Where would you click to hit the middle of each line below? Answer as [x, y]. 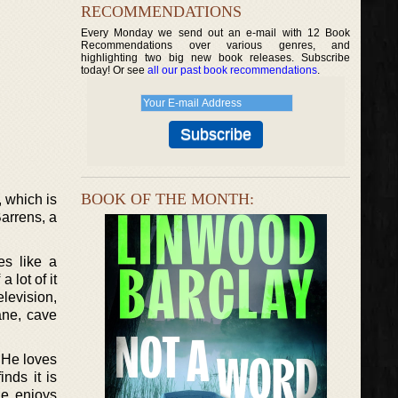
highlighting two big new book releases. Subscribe [216, 58]
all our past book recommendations [232, 70]
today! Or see [114, 70]
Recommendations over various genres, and [216, 45]
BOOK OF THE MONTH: [167, 199]
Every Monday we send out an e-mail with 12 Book [216, 33]
